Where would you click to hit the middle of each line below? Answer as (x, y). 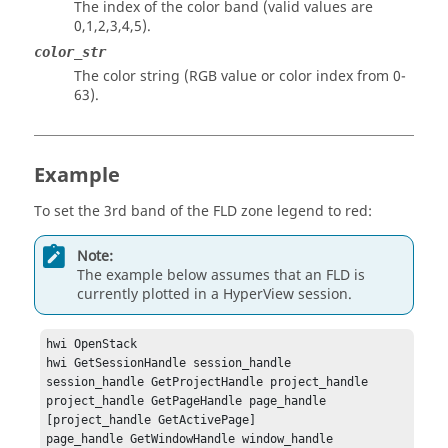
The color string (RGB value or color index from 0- (240, 76)
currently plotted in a (150, 294)
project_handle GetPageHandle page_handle (186, 401)
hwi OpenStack (92, 344)
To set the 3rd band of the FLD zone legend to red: (203, 211)
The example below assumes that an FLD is (221, 275)
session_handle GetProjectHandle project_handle (207, 382)
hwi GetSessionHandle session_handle (169, 363)
